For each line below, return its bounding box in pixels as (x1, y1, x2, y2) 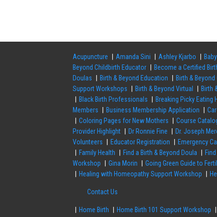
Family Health (79, 149, 116, 157)
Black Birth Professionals (79, 95, 148, 104)
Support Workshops (73, 85, 128, 93)
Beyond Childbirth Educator (73, 63, 147, 72)
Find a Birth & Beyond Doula (123, 149, 198, 157)
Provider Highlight (73, 127, 121, 136)
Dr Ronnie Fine (128, 127, 168, 136)
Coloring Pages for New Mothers (79, 117, 169, 125)
